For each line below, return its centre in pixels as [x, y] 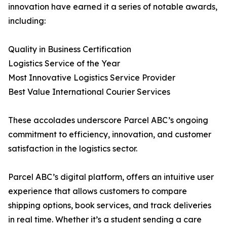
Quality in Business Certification [70, 49]
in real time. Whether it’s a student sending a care [105, 220]
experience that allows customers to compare [98, 191]
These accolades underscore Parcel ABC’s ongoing [108, 120]
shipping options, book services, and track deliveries [110, 205]
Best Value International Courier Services [89, 92]
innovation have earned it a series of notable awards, [113, 7]
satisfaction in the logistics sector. [73, 149]
